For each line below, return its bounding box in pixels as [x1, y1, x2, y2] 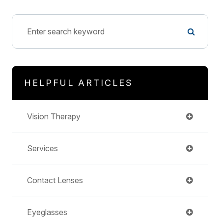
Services [27, 143, 58, 154]
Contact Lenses [27, 175, 83, 186]
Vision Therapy [27, 111, 81, 122]
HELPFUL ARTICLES [24, 78, 133, 88]
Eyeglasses [27, 207, 67, 218]
